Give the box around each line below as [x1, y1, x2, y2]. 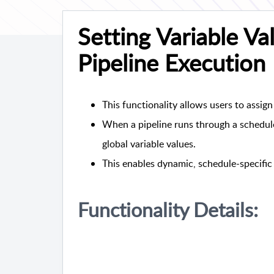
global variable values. [102, 137, 196, 151]
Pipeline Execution [78, 46, 265, 79]
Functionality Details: [78, 196, 258, 223]
